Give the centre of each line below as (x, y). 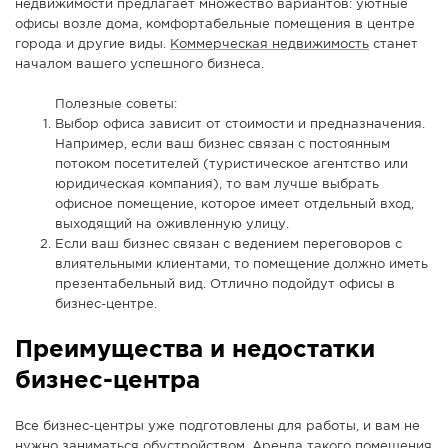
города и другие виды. (92, 45)
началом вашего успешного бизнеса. (139, 65)
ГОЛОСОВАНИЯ (144, 152)
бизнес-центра (107, 381)
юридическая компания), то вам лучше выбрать (217, 185)
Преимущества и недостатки (195, 350)
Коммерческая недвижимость (269, 45)
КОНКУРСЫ (130, 88)
